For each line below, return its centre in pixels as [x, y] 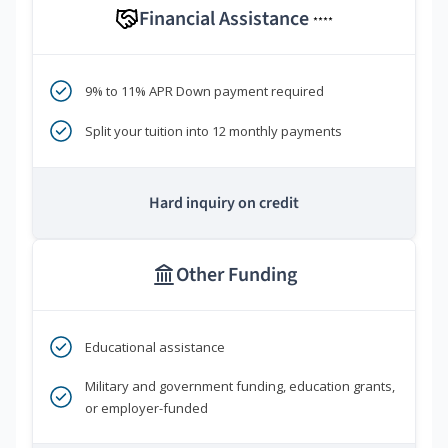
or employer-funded [146, 408]
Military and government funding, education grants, [240, 386]
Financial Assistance [226, 19]
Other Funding [236, 275]
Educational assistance [155, 347]
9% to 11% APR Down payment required [204, 91]
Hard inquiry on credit [224, 203]
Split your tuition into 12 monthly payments [213, 131]
